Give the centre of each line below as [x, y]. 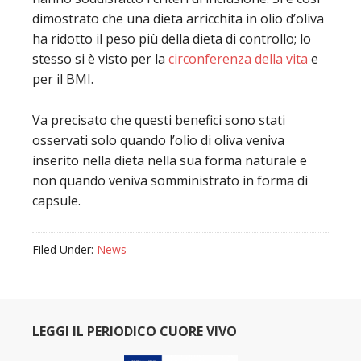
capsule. [56, 201]
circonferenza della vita [238, 59]
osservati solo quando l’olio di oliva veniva [158, 140]
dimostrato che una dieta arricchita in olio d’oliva [178, 19]
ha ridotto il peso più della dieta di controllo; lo [172, 39]
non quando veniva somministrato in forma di [170, 180]
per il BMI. [63, 79]
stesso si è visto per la [100, 59]
